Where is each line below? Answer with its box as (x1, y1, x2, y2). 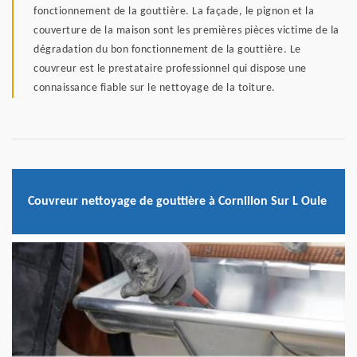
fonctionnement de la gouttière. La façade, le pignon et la (33, 6, 314, 18)
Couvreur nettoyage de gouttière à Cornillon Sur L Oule (28, 194, 327, 208)
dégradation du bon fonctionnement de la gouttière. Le (33, 44, 301, 57)
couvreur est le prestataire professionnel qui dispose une (33, 63, 307, 76)
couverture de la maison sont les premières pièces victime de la (33, 25, 339, 37)
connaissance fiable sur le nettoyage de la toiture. (33, 82, 276, 95)
